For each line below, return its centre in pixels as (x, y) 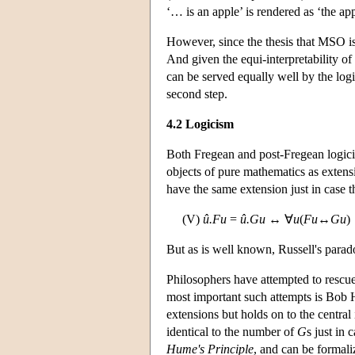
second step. (197, 94)
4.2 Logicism (200, 124)
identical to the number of (232, 331)
